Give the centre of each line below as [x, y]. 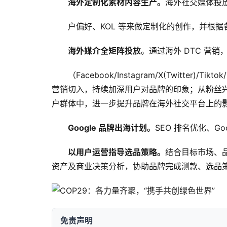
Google [82, 128]
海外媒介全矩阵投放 [104, 51]
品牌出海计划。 [127, 128]
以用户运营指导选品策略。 [117, 152]
